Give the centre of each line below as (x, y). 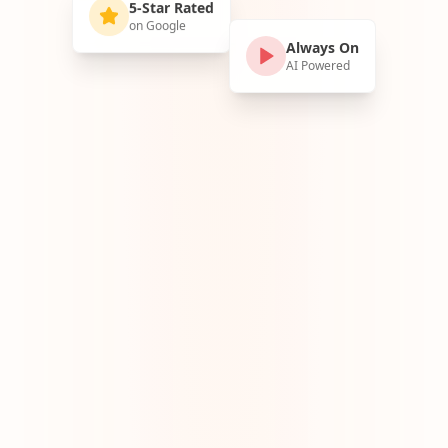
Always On (322, 47)
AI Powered (318, 65)
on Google (157, 24)
